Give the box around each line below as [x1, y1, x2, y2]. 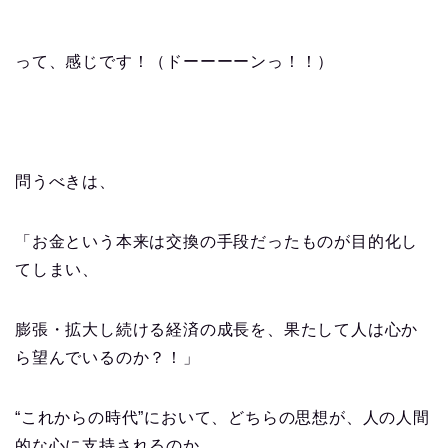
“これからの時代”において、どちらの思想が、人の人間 [15, 409, 430, 427]
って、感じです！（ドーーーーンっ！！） [15, 53, 335, 71]
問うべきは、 [15, 173, 116, 191]
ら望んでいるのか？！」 [15, 349, 200, 367]
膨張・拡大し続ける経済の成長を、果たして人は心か [15, 321, 419, 339]
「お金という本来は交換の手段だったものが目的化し [15, 233, 419, 251]
